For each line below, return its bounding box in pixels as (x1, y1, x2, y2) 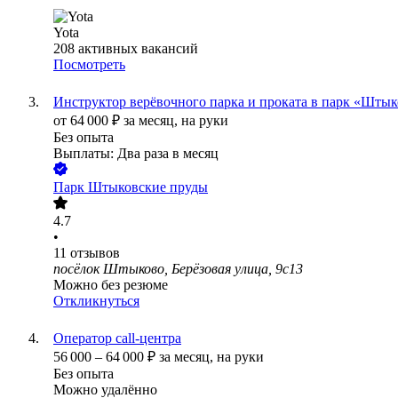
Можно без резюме (53, 277, 168, 293)
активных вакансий (78, 41, 198, 57)
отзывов (70, 245, 120, 261)
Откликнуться (53, 293, 139, 309)
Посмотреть (53, 57, 125, 73)
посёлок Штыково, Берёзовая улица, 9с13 (53, 261, 303, 277)
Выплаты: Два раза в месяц (53, 146, 219, 162)
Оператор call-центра (53, 330, 181, 346)
